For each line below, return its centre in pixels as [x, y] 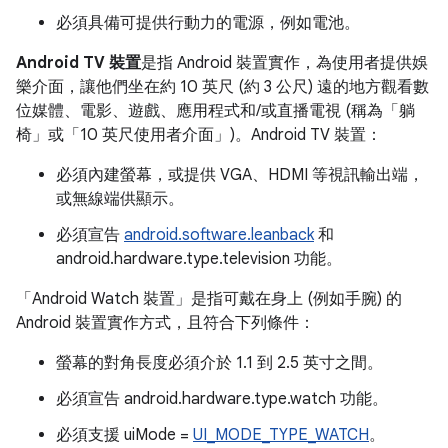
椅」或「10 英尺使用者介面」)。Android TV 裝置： [199, 135]
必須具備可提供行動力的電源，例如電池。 [208, 23]
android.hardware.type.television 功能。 [199, 259]
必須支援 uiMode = [124, 435]
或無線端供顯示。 [120, 199]
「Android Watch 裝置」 [103, 299]
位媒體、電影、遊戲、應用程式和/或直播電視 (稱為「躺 [215, 111]
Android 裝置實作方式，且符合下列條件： [165, 323]
